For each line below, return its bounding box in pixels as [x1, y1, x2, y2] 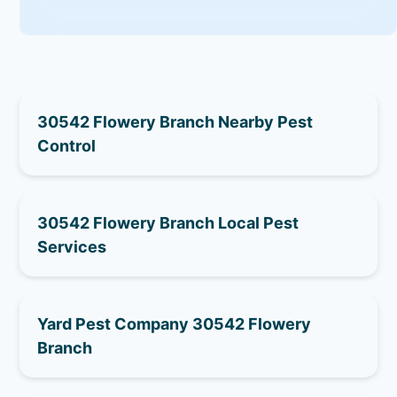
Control [37, 136, 97, 155]
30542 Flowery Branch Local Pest [37, 213, 300, 232]
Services [37, 237, 107, 256]
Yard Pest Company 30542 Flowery [37, 314, 312, 333]
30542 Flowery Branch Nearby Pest [37, 112, 314, 131]
